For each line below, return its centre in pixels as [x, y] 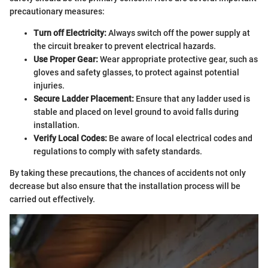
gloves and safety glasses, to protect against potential [136, 72]
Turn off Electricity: [70, 33]
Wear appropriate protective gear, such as [178, 59]
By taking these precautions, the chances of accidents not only [128, 173]
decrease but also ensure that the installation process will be [125, 186]
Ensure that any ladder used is [192, 99]
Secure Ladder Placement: [84, 99]
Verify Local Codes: [70, 138]
